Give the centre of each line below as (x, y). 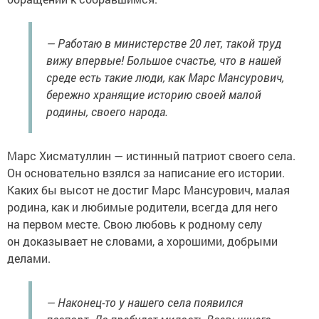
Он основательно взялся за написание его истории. (146, 172)
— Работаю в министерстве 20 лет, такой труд (164, 43)
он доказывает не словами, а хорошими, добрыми (142, 241)
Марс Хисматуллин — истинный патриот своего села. (151, 155)
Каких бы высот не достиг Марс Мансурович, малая (148, 189)
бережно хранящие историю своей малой (154, 94)
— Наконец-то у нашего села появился (145, 302)
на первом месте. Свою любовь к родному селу (135, 224)
